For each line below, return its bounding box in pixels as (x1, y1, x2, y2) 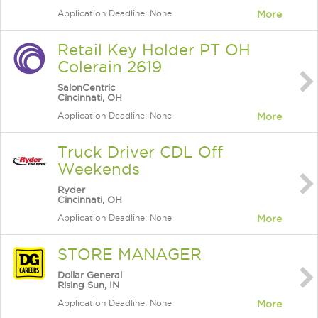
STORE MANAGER (57, 246, 202, 263)
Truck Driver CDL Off (57, 143, 223, 160)
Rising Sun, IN (57, 280, 119, 290)
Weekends (57, 160, 140, 177)
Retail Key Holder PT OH (57, 41, 251, 58)
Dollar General (57, 270, 122, 280)
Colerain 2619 (57, 58, 162, 75)
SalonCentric (57, 82, 115, 92)
